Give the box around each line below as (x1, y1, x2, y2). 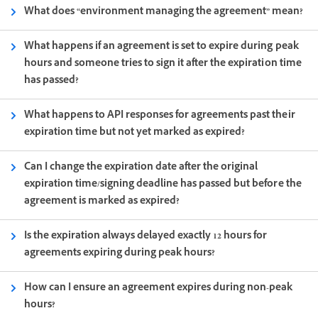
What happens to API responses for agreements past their (24, 107, 295, 124)
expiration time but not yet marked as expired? (24, 124, 246, 141)
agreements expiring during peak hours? (24, 245, 216, 262)
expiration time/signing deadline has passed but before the (24, 176, 302, 193)
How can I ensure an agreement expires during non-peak (24, 280, 293, 297)
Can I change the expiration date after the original (24, 159, 258, 176)
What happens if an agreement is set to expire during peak (24, 38, 299, 55)
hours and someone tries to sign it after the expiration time (24, 55, 302, 72)
